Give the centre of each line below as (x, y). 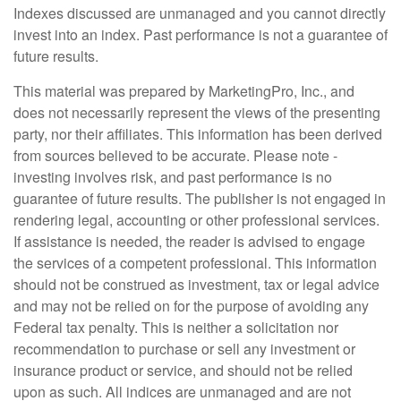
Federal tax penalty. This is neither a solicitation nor (176, 327)
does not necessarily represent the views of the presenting (197, 112)
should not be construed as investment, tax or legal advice (196, 284)
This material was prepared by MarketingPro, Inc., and (184, 90)
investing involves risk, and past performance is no (173, 176)
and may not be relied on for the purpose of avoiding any (191, 305)
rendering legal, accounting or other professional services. (196, 219)
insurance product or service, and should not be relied (183, 370)
